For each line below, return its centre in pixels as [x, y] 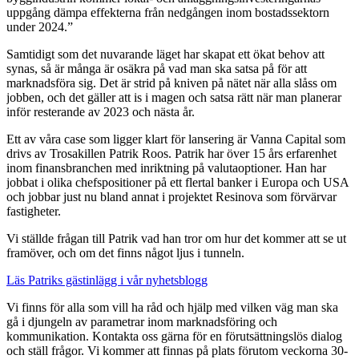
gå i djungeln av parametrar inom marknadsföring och [142, 322]
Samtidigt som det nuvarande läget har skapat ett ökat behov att [165, 54]
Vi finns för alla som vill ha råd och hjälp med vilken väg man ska [172, 307]
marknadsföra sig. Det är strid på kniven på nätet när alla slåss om [171, 83]
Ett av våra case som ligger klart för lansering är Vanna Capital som [176, 139]
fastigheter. [34, 211]
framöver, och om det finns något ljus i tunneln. [125, 253]
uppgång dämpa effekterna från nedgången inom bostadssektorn [168, 12]
